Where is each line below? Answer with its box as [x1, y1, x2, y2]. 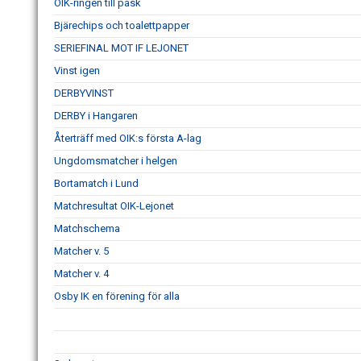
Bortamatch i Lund [54, 176, 139, 189]
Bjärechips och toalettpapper [54, 19, 189, 31]
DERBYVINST [54, 86, 114, 99]
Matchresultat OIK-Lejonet [54, 199, 174, 212]
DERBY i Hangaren [54, 109, 138, 122]
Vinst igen [54, 64, 100, 77]
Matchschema [54, 222, 120, 234]
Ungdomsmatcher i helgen [54, 154, 177, 167]
